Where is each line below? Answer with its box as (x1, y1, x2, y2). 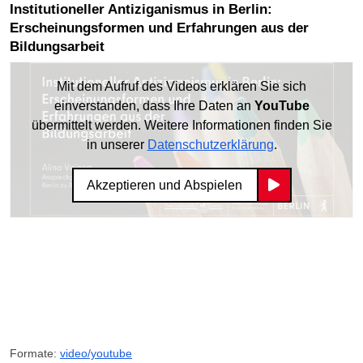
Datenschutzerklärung (147, 137, 274, 152)
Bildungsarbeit (10, 38, 105, 54)
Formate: (10, 346, 60, 360)
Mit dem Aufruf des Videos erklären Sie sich (57, 79, 306, 93)
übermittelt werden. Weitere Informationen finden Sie (31, 117, 332, 132)
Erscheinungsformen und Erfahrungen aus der (10, 19, 309, 36)
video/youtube (60, 346, 132, 360)
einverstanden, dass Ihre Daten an (53, 98, 254, 113)
